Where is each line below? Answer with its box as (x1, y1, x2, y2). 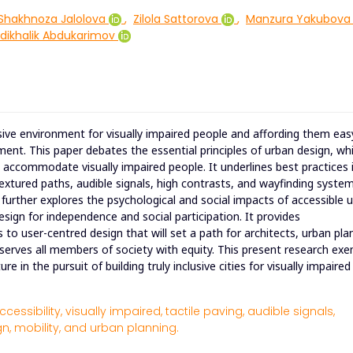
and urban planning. (64, 320, 179, 336)
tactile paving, (165, 303, 244, 320)
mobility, (14, 320, 61, 336)
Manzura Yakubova (246, 11, 351, 28)
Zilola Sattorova (133, 11, 218, 28)
